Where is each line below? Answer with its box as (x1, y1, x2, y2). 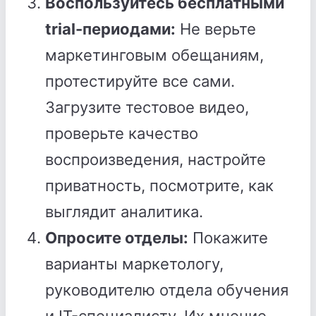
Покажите (188, 229, 268, 247)
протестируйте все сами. (45, 72, 235, 90)
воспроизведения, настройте (45, 150, 266, 169)
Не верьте (176, 20, 256, 38)
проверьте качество (45, 124, 198, 142)
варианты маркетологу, (45, 255, 224, 273)
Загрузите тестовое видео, (45, 98, 249, 116)
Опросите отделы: (45, 229, 188, 247)
